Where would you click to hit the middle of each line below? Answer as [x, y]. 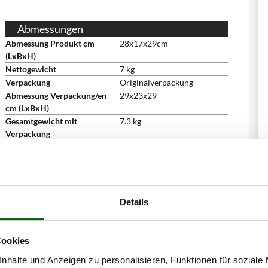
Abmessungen [50, 29]
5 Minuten [139, 147]
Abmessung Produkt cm [50, 43]
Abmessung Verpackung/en [56, 95]
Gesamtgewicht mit [41, 121]
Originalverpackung [156, 82]
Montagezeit [29, 147]
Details [134, 202]
